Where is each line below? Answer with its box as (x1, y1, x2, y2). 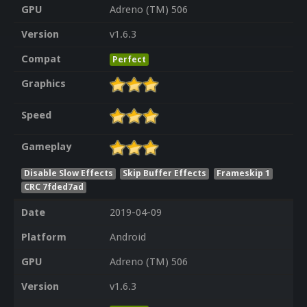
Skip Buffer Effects (123, 167, 207, 178)
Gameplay (21, 140, 71, 153)
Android (109, 231, 146, 244)
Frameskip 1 (217, 167, 271, 178)
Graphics (21, 77, 66, 90)
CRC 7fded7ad (23, 181, 84, 192)
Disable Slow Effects (23, 167, 113, 178)
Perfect (112, 54, 146, 65)
